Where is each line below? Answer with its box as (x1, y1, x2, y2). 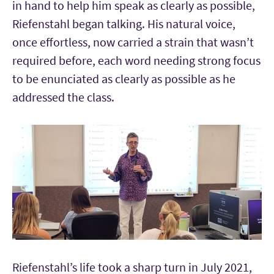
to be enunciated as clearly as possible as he (12, 70, 235, 86)
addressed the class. (12, 89, 114, 105)
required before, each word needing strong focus (12, 52, 261, 68)
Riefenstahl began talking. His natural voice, (12, 15, 235, 31)
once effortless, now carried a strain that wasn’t (12, 34, 254, 50)
